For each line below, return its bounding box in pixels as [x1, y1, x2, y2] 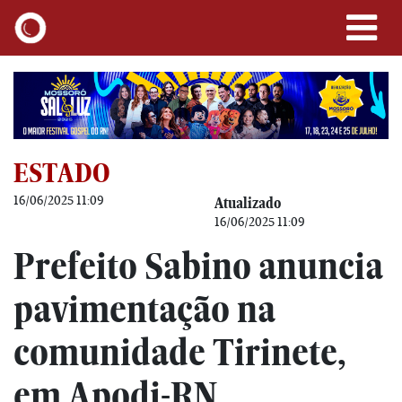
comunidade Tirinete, [13, 329, 346, 374]
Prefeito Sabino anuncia [13, 243, 383, 288]
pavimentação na [13, 286, 275, 331]
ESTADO [13, 156, 110, 188]
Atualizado [214, 193, 281, 212]
